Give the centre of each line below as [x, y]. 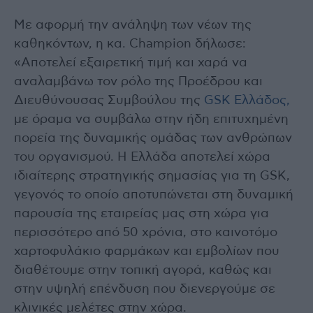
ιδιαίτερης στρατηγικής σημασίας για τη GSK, [152, 176]
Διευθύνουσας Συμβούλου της [109, 101]
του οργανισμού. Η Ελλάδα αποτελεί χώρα [142, 158]
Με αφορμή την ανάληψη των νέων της [133, 26]
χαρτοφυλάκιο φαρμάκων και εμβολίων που [147, 252]
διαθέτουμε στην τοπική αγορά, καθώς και [143, 271]
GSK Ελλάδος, [247, 101]
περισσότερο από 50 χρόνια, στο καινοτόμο [146, 233]
